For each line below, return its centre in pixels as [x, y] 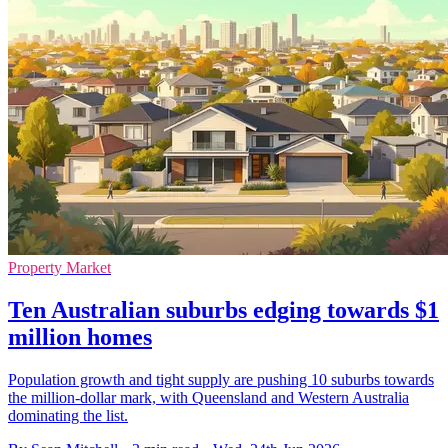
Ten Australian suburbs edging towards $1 [223, 310]
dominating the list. [68, 416]
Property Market [59, 268]
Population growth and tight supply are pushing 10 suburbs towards [221, 380]
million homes [80, 337]
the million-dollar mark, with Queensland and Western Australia [208, 398]
